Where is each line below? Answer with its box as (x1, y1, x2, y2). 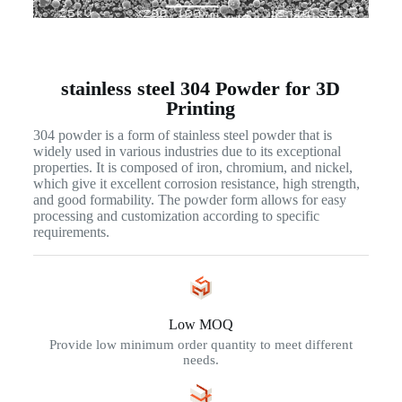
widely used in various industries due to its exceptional (32, 143, 341, 159)
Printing (166, 96, 236, 119)
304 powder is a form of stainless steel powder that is (32, 127, 332, 143)
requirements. (32, 223, 109, 240)
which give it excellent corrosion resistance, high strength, (32, 175, 360, 191)
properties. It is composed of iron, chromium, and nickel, (32, 159, 353, 175)
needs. (182, 352, 219, 367)
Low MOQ (168, 316, 233, 332)
